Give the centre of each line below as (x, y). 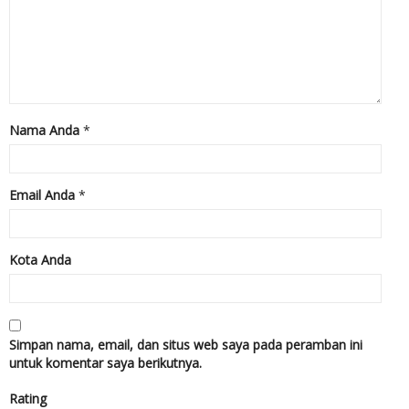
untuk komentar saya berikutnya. (105, 363)
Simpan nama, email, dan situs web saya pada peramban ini (186, 345)
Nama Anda (44, 131)
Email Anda (42, 195)
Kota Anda (40, 260)
